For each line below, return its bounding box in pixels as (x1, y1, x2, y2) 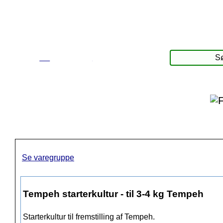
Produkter (50, 52, 93, 62)
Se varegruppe (22, 153, 74, 162)
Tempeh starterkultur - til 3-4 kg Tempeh (23, 188, 204, 199)
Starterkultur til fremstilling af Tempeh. (23, 213, 155, 222)
